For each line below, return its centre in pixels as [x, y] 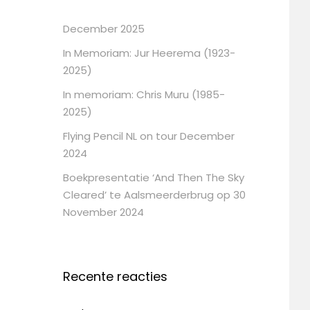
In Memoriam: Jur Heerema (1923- [149, 53]
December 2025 [104, 28]
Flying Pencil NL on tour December [149, 136]
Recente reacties [115, 276]
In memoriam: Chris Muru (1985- [144, 94]
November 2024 [103, 212]
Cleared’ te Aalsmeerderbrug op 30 [154, 194]
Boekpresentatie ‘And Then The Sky [154, 177]
